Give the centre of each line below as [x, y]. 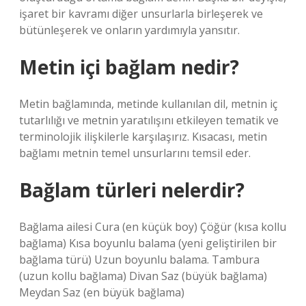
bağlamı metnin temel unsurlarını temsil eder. [135, 153]
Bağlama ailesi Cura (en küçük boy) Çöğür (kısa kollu [153, 227]
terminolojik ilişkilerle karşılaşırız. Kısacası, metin [143, 137]
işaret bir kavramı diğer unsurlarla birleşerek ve [141, 14]
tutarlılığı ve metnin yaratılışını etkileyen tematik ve [149, 120]
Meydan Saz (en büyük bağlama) [102, 292]
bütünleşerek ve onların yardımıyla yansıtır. [129, 30]
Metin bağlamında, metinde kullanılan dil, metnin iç [148, 104]
